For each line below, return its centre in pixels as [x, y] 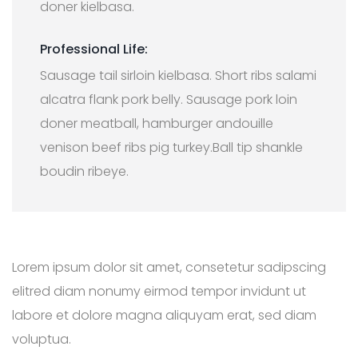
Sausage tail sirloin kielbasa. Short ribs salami [178, 76]
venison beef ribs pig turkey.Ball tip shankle [171, 148]
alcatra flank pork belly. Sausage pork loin [169, 100]
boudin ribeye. [84, 172]
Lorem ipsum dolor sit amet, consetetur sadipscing [169, 268]
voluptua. [42, 340]
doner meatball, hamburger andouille [157, 124]
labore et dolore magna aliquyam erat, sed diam [164, 316]
